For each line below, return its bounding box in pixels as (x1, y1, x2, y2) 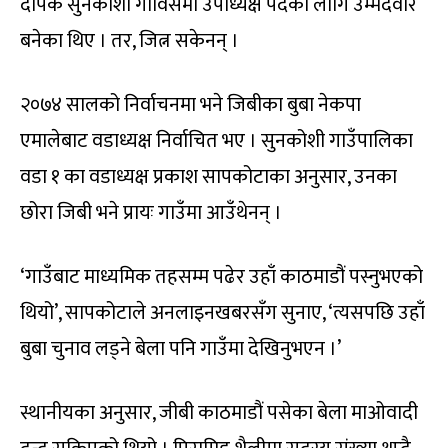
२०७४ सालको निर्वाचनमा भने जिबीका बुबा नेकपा (20, 87, 361, 122)
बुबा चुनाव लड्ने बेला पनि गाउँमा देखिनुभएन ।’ (20, 331, 341, 366)
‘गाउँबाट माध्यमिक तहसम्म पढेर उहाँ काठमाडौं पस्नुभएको (20, 259, 423, 294)
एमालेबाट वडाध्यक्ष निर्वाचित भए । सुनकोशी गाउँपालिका (20, 123, 413, 158)
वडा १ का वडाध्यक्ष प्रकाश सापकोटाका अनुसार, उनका (20, 159, 397, 194)
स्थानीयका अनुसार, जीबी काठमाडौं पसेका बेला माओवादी (20, 395, 418, 430)
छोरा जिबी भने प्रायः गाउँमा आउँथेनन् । (20, 195, 282, 230)
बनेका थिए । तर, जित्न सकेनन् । (20, 23, 239, 58)
